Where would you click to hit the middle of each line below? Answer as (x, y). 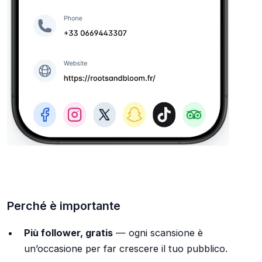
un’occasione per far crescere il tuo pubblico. (125, 248)
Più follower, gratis (68, 232)
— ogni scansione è (158, 232)
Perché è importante (64, 206)
